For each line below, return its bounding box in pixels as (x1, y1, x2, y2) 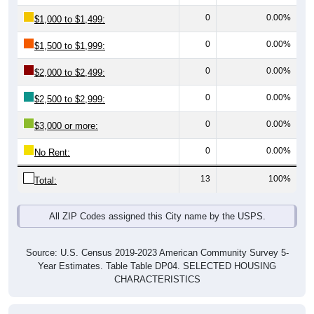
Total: (34, 160, 57, 171)
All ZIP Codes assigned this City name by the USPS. (48, 196, 266, 207)
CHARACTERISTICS (114, 259, 200, 270)
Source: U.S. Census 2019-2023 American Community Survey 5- (25, 232, 289, 243)
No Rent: (34, 132, 70, 143)
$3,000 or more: (34, 105, 98, 116)
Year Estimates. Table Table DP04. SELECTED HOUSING (38, 245, 276, 257)
